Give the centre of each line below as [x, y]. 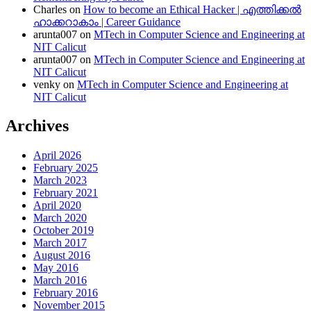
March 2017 [60, 243]
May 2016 [56, 268]
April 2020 [57, 205]
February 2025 [66, 168]
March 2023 [60, 180]
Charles [50, 9]
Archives [37, 126]
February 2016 [66, 293]
